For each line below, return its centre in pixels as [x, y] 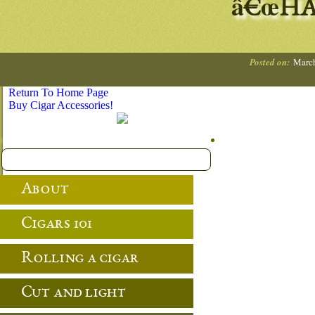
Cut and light [73, 293]
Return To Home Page [58, 92]
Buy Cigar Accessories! [61, 105]
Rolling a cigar [80, 259]
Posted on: [270, 62]
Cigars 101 [57, 224]
